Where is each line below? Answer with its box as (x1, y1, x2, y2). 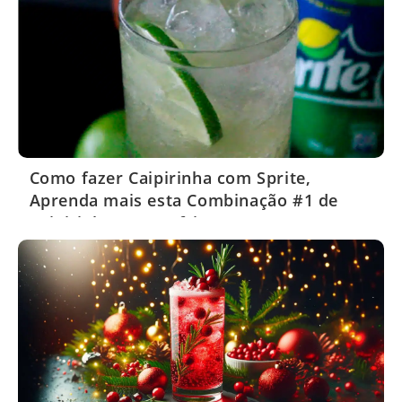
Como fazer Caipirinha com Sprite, (29, 166, 311, 188)
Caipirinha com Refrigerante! (29, 211, 267, 233)
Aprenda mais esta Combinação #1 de (29, 188, 338, 211)
